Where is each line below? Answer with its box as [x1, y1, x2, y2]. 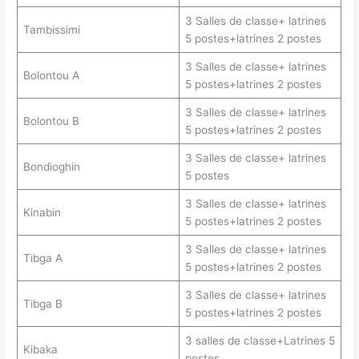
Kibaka [22, 343, 58, 356]
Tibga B [22, 297, 63, 310]
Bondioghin [22, 160, 80, 173]
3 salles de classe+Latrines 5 [184, 334, 335, 347]
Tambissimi [22, 23, 80, 36]
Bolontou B [22, 115, 79, 127]
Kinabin [22, 206, 61, 219]
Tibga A [22, 252, 63, 264]
